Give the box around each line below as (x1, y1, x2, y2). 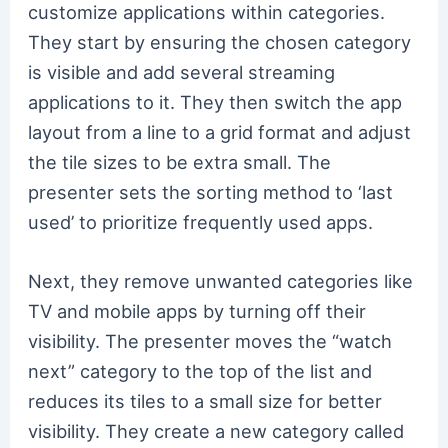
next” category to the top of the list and (28, 359, 373, 382)
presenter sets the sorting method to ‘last (28, 180, 394, 203)
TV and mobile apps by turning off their (28, 299, 367, 322)
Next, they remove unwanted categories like (28, 269, 414, 292)
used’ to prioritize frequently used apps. (28, 210, 374, 233)
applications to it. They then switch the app (28, 90, 403, 113)
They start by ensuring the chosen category (28, 30, 412, 53)
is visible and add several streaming (28, 60, 336, 83)
